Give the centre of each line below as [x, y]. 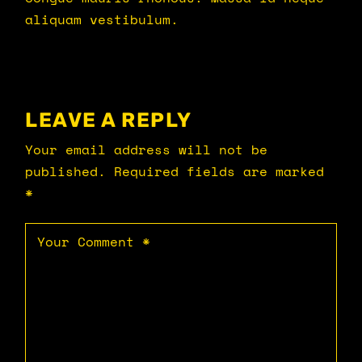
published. [66, 172]
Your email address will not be [147, 150]
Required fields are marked [219, 172]
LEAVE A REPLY [109, 120]
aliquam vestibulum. [102, 20]
